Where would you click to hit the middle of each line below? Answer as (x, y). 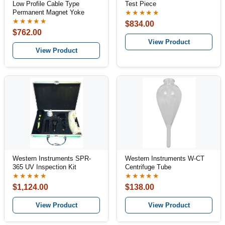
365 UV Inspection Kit (44, 167)
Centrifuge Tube (148, 167)
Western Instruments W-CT (165, 158)
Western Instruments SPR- (52, 158)
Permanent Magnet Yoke (48, 12)
